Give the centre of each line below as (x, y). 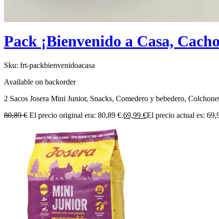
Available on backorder (40, 82)
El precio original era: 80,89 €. (76, 115)
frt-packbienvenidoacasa (57, 65)
